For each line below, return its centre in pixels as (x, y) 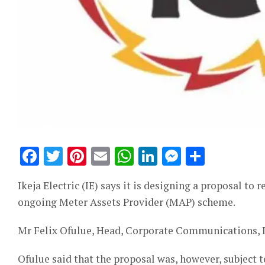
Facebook (82, 156)
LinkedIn (198, 156)
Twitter (97, 156)
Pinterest (128, 156)
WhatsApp (182, 156)
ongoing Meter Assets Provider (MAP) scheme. (127, 202)
